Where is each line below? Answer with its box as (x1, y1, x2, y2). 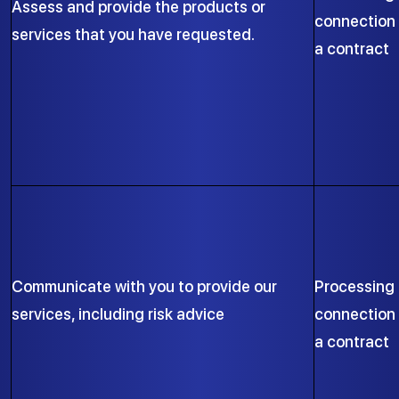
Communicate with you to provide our (12, 277, 277, 296)
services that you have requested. (12, 25, 255, 44)
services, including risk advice (12, 305, 224, 323)
